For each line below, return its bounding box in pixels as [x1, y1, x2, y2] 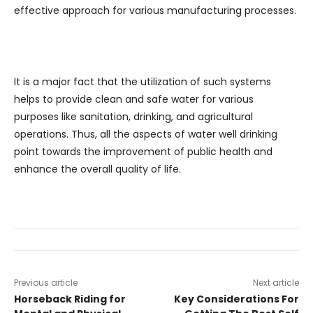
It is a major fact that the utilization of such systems [14, 74, 271, 89]
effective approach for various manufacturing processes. [14, 3, 296, 17]
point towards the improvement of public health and [14, 144, 272, 159]
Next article [252, 276, 299, 289]
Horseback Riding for [14, 291, 126, 306]
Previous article [14, 276, 78, 289]
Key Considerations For [173, 291, 299, 306]
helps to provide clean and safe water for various [14, 92, 254, 106]
